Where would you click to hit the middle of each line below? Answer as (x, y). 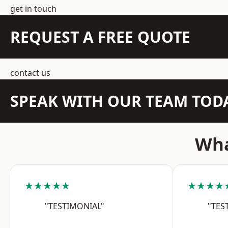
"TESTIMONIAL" (75, 206)
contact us (30, 73)
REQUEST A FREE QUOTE (100, 37)
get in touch (33, 9)
